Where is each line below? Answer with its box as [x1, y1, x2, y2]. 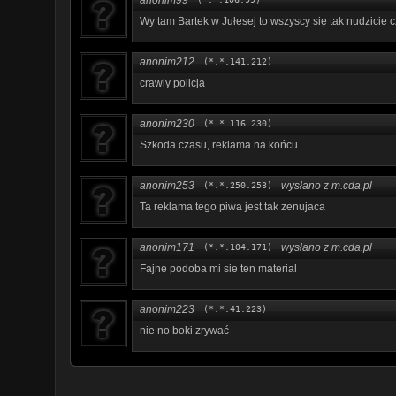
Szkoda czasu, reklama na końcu [140, 138, 298, 151]
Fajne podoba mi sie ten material [140, 262, 297, 275]
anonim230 [140, 117, 194, 130]
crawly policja [140, 76, 205, 89]
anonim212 [140, 55, 194, 68]
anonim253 [140, 179, 194, 192]
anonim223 [140, 302, 194, 316]
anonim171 [140, 240, 194, 254]
